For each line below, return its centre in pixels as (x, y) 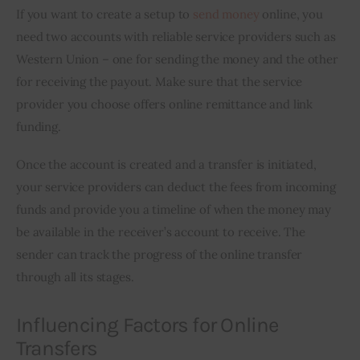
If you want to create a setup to (105, 14)
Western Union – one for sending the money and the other (179, 59)
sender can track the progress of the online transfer (161, 255)
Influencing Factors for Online (147, 325)
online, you (292, 14)
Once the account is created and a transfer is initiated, (168, 165)
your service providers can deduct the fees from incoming (178, 187)
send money (226, 14)
